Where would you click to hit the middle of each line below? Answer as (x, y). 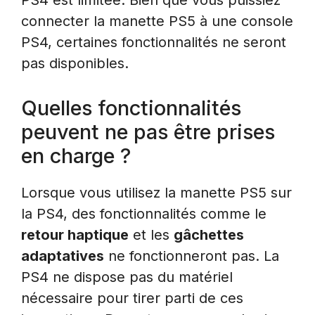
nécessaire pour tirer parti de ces (132, 298)
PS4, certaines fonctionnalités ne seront (154, 42)
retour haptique (75, 234)
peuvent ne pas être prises (148, 131)
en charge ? (76, 155)
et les (151, 234)
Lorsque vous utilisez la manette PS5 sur (156, 192)
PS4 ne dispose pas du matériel (127, 277)
